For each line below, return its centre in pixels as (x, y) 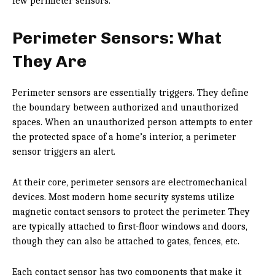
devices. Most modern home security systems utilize (123, 197)
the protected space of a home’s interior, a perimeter (124, 137)
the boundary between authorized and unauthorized (126, 107)
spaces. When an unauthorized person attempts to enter (133, 122)
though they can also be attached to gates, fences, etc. (126, 241)
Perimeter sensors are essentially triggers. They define (130, 92)
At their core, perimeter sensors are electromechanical (130, 182)
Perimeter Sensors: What (117, 38)
